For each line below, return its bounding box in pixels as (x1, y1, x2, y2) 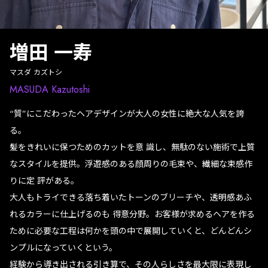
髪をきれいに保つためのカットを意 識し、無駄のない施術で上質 (10, 141, 255, 153)
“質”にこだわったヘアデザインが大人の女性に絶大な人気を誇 (10, 108, 244, 120)
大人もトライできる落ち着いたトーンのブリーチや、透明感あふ (10, 191, 252, 203)
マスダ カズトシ (10, 67, 62, 78)
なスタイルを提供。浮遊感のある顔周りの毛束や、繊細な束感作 (10, 158, 252, 170)
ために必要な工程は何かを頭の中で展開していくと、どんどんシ (10, 225, 252, 237)
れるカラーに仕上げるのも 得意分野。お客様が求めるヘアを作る (10, 208, 255, 220)
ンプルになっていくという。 (10, 242, 117, 254)
